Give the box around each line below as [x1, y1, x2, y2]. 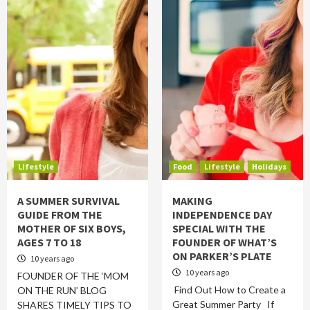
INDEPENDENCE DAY [172, 208, 272, 221]
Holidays [252, 161, 286, 172]
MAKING [172, 194, 212, 208]
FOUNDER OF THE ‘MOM [17, 270, 129, 282]
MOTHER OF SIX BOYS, [17, 221, 126, 235]
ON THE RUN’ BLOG [17, 284, 107, 296]
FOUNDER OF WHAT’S [172, 235, 277, 249]
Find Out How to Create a [172, 284, 286, 295]
